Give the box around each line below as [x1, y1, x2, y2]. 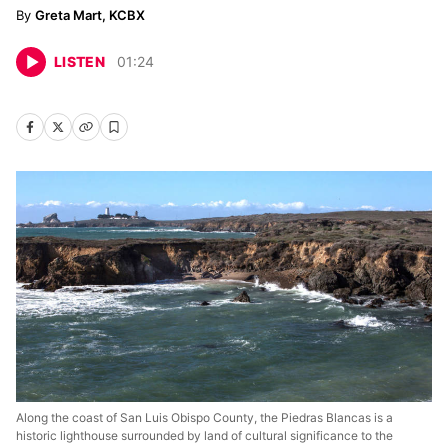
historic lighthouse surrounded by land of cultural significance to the [16, 428, 393, 444]
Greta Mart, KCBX [35, 7, 145, 23]
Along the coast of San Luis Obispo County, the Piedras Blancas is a [16, 410, 393, 426]
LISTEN [54, 53, 106, 70]
